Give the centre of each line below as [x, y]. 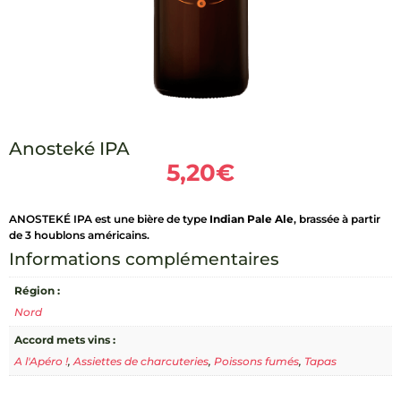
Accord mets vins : [65, 340]
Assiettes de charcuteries [141, 361]
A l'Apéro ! [41, 361]
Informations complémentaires [144, 259]
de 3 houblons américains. [79, 235]
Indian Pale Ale [252, 219]
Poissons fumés [256, 361]
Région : [37, 290]
